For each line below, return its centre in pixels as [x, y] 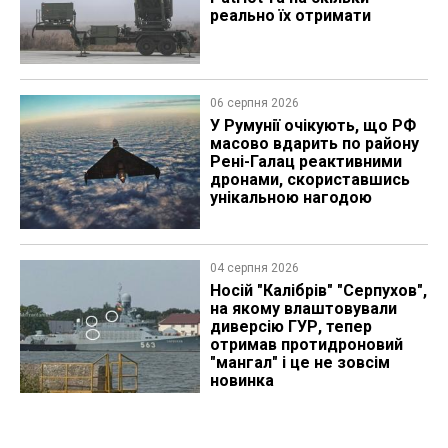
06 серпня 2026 [254, 103]
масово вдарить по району [314, 144]
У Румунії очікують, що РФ [312, 126]
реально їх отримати [290, 15]
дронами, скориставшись [309, 180]
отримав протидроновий [306, 344]
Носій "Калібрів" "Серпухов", [318, 290]
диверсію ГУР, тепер [290, 326]
